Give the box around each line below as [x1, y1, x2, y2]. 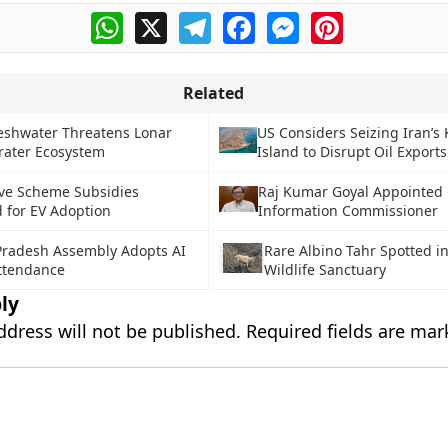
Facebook [254, 9, 328, 31]
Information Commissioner [258, 201, 439, 220]
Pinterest [342, 9, 412, 31]
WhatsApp [122, 9, 201, 31]
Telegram [210, 9, 282, 31]
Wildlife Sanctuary [263, 260, 386, 279]
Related [182, 82, 244, 104]
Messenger [298, 9, 384, 31]
